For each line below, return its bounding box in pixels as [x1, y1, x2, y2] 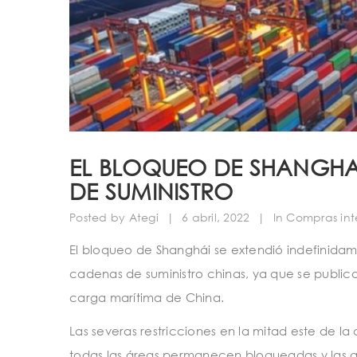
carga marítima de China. [69, 290, 224, 305]
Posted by [69, 210, 126, 225]
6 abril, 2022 [182, 210, 250, 225]
